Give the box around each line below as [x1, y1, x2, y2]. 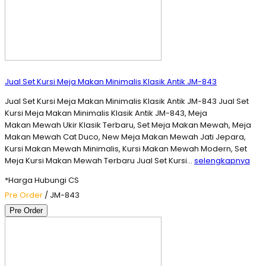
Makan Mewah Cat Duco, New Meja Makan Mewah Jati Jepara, [5, 131, 246, 143]
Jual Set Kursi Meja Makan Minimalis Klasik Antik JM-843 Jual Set [5, 96, 249, 107]
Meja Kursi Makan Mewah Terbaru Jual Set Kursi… [5, 155, 194, 167]
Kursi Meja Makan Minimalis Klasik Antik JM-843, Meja [5, 107, 207, 119]
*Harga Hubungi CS [5, 175, 79, 186]
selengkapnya [194, 155, 250, 167]
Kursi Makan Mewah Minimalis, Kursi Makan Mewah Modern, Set [5, 143, 247, 155]
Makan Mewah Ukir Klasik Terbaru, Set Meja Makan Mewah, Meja [5, 119, 251, 131]
